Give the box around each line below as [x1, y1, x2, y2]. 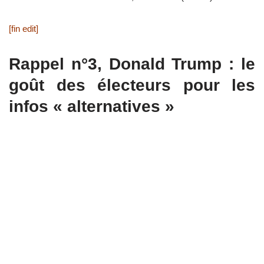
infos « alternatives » [9, 97, 174, 115]
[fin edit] [9, 23, 38, 34]
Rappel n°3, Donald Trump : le [9, 54, 255, 73]
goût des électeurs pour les [9, 75, 255, 94]
